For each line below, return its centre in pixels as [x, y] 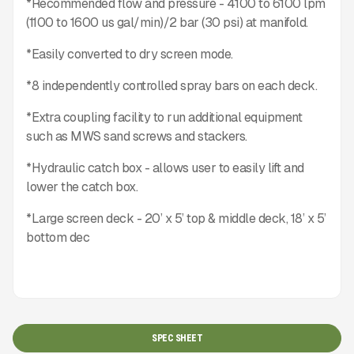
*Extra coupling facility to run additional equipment [164, 117]
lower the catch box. [82, 187]
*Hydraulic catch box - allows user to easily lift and [165, 168]
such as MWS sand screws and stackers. [137, 136]
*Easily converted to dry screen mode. [130, 54]
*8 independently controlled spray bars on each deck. [171, 86]
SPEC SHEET [177, 338]
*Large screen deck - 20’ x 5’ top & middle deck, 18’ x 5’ [176, 218]
